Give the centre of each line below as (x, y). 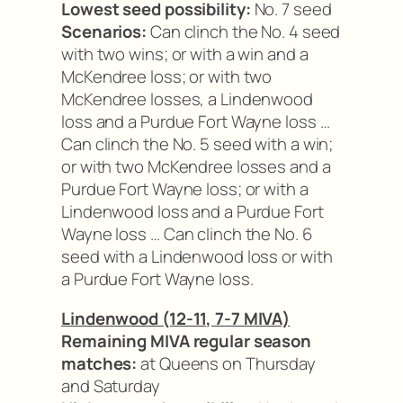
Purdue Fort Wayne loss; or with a (185, 189)
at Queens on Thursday (227, 363)
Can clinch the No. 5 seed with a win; (197, 144)
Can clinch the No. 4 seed (244, 32)
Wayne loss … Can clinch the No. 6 (187, 234)
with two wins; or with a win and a (185, 54)
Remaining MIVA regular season (187, 340)
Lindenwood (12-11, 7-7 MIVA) (176, 318)
